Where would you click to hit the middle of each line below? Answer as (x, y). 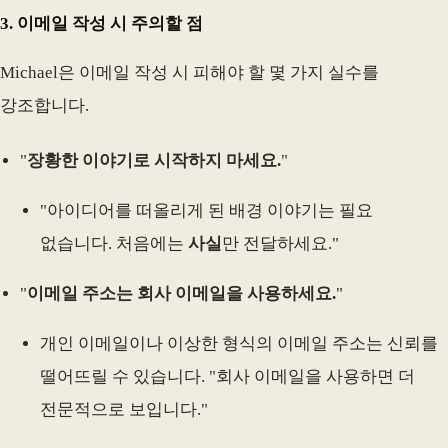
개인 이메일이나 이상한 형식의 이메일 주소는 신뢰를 (239, 343)
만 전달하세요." (280, 243)
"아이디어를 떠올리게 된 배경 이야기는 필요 (206, 210)
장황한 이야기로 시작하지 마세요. (154, 160)
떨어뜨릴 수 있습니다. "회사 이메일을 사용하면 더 (227, 376)
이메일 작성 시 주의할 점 (110, 23)
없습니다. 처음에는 (114, 243)
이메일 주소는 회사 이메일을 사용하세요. (181, 293)
